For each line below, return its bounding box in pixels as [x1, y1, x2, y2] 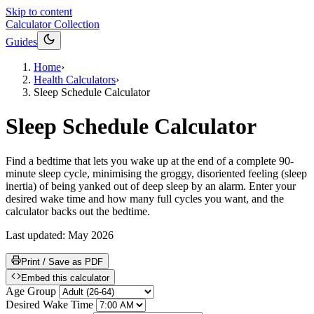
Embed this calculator [21, 272, 109, 283]
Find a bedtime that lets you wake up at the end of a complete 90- [6, 154, 294, 167]
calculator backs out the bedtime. [6, 205, 150, 217]
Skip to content [6, 6, 72, 18]
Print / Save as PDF [21, 256, 103, 267]
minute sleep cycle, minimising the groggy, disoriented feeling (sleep [6, 167, 307, 179]
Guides [6, 36, 37, 48]
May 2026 [68, 228, 114, 241]
